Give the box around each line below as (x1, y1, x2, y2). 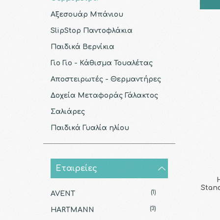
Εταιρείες (55, 164, 97, 173)
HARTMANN (50, 206, 94, 214)
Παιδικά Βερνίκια (50, 43, 114, 51)
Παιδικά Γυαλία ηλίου (50, 124, 129, 132)
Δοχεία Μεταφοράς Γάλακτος (50, 92, 158, 99)
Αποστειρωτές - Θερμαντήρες (50, 76, 161, 83)
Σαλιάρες (50, 108, 85, 115)
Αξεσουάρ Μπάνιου (50, 11, 123, 18)
